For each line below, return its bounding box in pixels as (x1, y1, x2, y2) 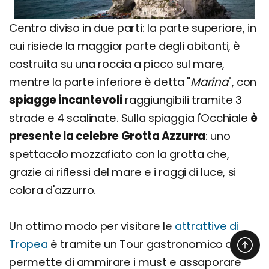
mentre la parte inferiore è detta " (9, 74, 190, 89)
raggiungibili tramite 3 (122, 92, 242, 107)
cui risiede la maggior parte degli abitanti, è (9, 38, 241, 53)
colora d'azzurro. (9, 182, 97, 198)
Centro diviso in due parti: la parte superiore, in (9, 20, 256, 35)
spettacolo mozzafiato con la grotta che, (9, 146, 229, 162)
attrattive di (174, 218, 239, 234)
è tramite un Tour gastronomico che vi (47, 236, 256, 252)
